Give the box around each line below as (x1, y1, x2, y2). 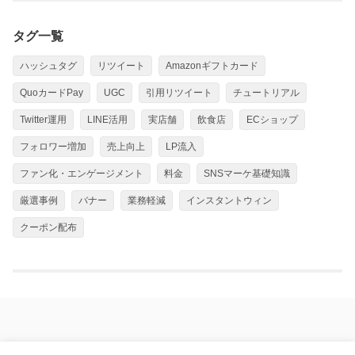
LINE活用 (87, 113, 128, 125)
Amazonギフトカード (166, 59, 258, 71)
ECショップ (246, 113, 298, 125)
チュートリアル (233, 86, 300, 98)
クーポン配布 (20, 221, 77, 233)
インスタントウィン (186, 194, 272, 206)
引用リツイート (146, 86, 212, 98)
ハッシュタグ (20, 59, 77, 71)
